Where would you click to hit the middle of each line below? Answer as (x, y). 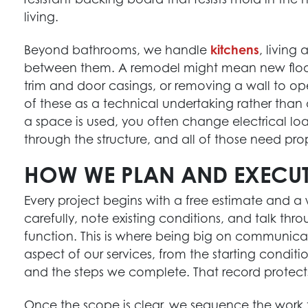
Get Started (164, 291)
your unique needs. (164, 261)
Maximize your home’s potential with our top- (164, 229)
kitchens (235, 50)
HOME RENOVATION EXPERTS (164, 209)
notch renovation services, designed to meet (164, 245)
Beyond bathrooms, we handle (118, 50)
